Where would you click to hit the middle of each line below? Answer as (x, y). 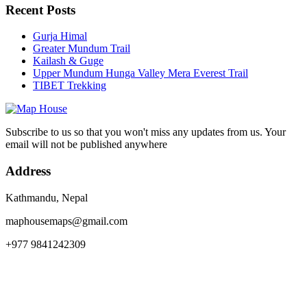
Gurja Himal (60, 36)
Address (28, 171)
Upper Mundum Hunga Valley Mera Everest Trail (140, 73)
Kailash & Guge (68, 61)
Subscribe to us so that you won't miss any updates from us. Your (146, 132)
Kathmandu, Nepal (47, 197)
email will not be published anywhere (86, 145)
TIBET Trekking (70, 86)
